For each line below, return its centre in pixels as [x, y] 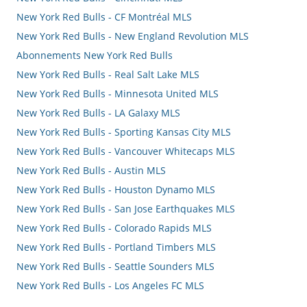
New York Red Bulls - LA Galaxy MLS [99, 112]
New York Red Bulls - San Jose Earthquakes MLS [126, 208]
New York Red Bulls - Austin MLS [91, 170]
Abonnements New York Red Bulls [95, 55]
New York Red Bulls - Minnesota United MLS [118, 93]
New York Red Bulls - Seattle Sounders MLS [116, 266]
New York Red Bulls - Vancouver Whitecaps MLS [126, 151]
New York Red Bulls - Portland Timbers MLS [116, 247]
